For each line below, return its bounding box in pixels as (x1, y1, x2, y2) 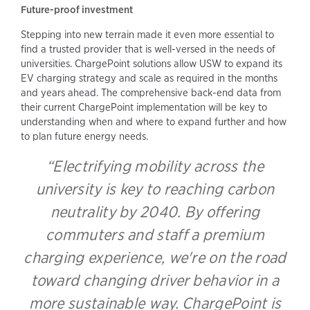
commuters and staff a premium (46, 225, 264, 244)
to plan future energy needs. (21, 130, 148, 143)
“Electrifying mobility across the (46, 156, 264, 176)
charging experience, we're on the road (24, 248, 286, 267)
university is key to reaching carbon (35, 179, 275, 199)
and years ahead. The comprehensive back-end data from (21, 86, 281, 100)
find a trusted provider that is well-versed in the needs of (21, 43, 275, 56)
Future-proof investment (21, 3, 133, 17)
